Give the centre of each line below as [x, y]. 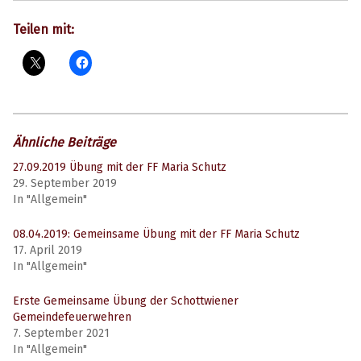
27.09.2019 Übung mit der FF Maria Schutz [120, 168]
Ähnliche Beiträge [64, 143]
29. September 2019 [65, 184]
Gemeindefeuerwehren [72, 317]
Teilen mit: [44, 29]
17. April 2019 [48, 251]
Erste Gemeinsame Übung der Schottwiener [126, 301]
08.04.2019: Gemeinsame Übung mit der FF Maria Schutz [156, 234]
